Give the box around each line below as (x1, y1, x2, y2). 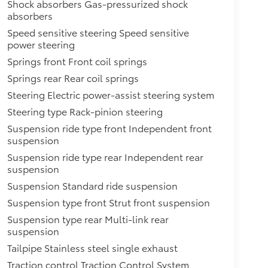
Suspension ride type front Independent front (7, 121, 212, 135)
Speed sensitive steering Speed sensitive (7, 25, 189, 39)
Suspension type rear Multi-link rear (7, 212, 169, 226)
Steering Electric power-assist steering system (7, 87, 214, 102)
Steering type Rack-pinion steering (7, 104, 163, 118)
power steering (7, 37, 75, 51)
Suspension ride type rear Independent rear (7, 150, 203, 164)
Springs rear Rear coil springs (7, 71, 139, 85)
